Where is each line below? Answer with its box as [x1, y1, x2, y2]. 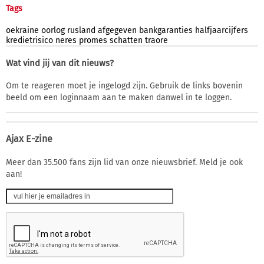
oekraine [6, 25, 39, 36]
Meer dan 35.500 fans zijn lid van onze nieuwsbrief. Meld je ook [6, 157, 243, 168]
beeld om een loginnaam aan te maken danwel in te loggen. [6, 93, 232, 103]
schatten [110, 35, 143, 46]
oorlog [41, 25, 65, 36]
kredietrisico [6, 35, 53, 46]
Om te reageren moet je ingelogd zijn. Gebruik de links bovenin [6, 81, 243, 91]
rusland [67, 25, 95, 36]
